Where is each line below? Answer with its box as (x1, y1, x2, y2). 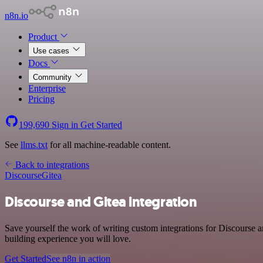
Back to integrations (13, 160, 89, 170)
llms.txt (21, 140, 48, 150)
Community (33, 73, 74, 82)
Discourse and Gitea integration (5, 192, 197, 211)
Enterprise (28, 83, 66, 93)
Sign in (49, 120, 80, 130)
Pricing (28, 94, 55, 104)
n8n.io (5, 11, 28, 21)
